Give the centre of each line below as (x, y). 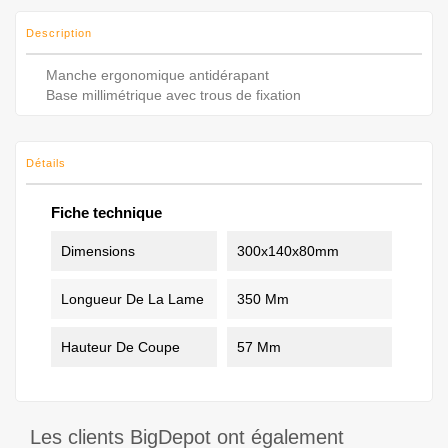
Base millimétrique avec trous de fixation (173, 94)
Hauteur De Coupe (120, 346)
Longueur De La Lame (132, 298)
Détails (46, 162)
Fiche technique (106, 212)
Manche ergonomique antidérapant (159, 74)
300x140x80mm (287, 250)
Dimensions (98, 250)
